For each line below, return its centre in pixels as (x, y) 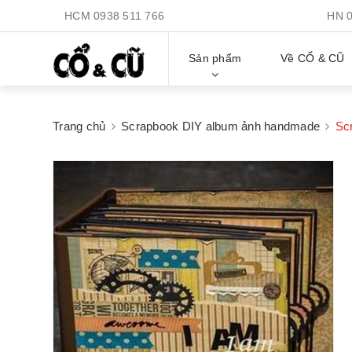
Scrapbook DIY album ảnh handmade (220, 126)
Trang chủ (79, 126)
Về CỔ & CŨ (313, 59)
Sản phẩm (215, 59)
